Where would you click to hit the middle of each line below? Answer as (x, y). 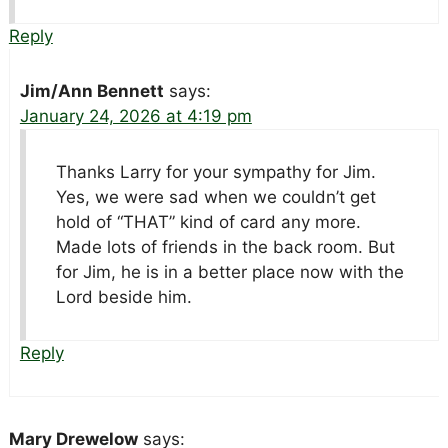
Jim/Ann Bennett (91, 91)
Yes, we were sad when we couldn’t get (215, 197)
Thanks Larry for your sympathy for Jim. (215, 172)
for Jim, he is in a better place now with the (229, 272)
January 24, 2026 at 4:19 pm (135, 116)
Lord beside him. (123, 297)
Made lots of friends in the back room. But (225, 247)
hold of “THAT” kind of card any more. (208, 222)
